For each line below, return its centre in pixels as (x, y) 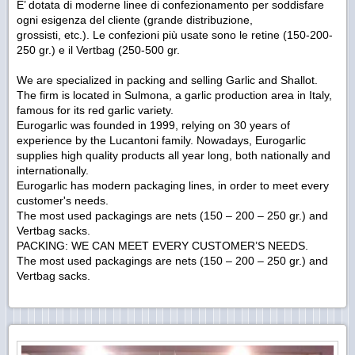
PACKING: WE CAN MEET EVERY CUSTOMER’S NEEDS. (162, 245)
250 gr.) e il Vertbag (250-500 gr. (98, 50)
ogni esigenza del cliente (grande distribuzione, (135, 19)
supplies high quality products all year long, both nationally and (174, 155)
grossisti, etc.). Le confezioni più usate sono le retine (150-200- (175, 34)
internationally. (53, 170)
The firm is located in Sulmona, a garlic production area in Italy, (174, 95)
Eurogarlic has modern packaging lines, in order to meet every (173, 185)
